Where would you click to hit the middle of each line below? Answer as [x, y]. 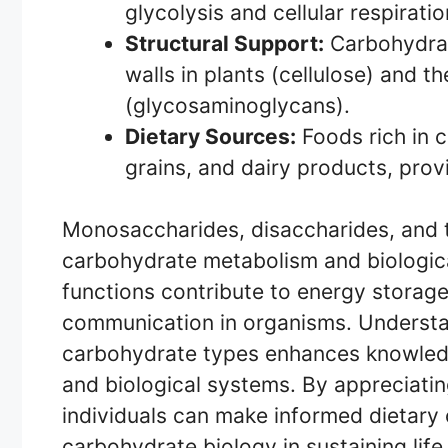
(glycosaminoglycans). [237, 105]
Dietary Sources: [210, 136]
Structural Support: [224, 43]
